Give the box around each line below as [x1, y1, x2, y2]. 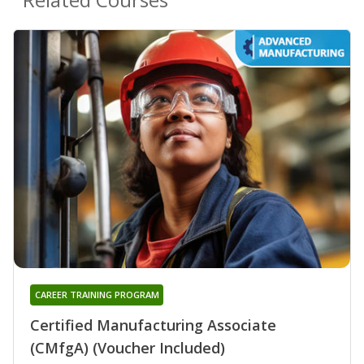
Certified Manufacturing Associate [30, 315, 276, 336]
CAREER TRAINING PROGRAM [34, 288, 159, 301]
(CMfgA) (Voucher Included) [30, 338, 225, 358]
